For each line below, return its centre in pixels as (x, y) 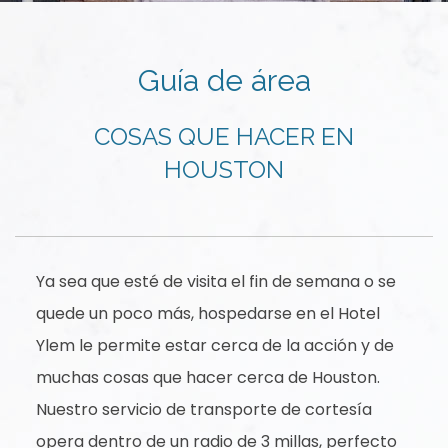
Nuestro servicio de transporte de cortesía (203, 409)
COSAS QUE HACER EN (224, 136)
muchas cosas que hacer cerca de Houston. (207, 377)
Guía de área (224, 80)
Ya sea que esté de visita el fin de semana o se (215, 281)
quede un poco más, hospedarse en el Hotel (207, 313)
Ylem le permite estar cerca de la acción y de (214, 345)
